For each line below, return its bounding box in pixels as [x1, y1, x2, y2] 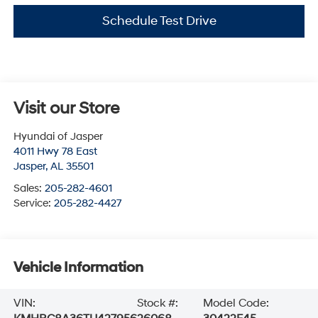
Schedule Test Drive [102, 12, 216, 29]
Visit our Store [13, 97, 119, 119]
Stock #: [137, 296, 179, 311]
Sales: [13, 181, 45, 195]
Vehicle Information [13, 259, 143, 277]
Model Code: [202, 296, 269, 311]
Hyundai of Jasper [13, 129, 103, 143]
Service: [13, 196, 54, 210]
